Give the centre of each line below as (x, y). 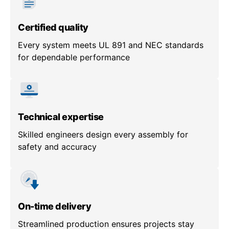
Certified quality (53, 28)
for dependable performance (74, 58)
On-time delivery (54, 207)
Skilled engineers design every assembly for (103, 135)
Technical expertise (61, 117)
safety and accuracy (57, 147)
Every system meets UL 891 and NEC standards (111, 45)
